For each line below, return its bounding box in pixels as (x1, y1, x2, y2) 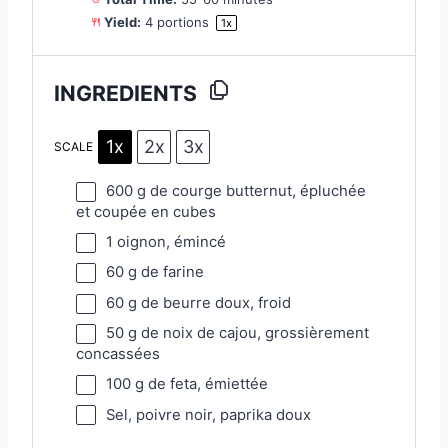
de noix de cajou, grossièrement (136, 323, 369, 342)
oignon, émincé (112, 233, 226, 252)
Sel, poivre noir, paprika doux (105, 405, 311, 424)
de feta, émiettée (143, 375, 268, 394)
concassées (75, 344, 160, 363)
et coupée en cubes (75, 202, 216, 221)
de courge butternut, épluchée (145, 181, 366, 200)
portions (152, 14, 213, 31)
